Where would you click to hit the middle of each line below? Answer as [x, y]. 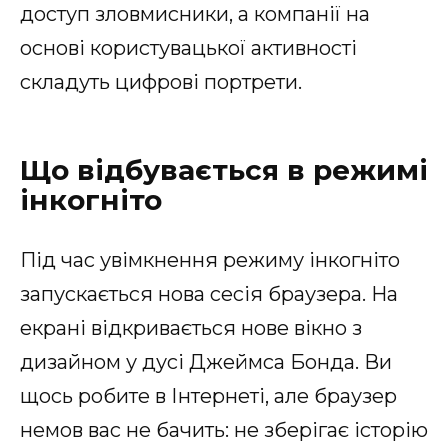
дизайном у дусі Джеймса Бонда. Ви [206, 361]
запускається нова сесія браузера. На [209, 293]
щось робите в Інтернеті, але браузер [208, 395]
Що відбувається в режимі [224, 169]
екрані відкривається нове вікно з [191, 327]
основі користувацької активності [188, 47]
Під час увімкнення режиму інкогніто [210, 259]
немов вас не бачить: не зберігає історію [224, 429]
